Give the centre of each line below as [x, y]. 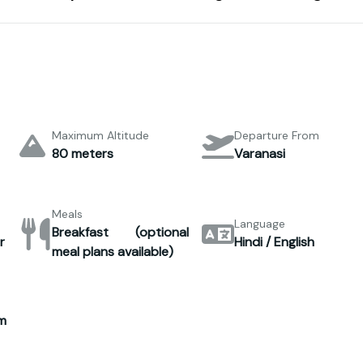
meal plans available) [112, 252]
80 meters [82, 154]
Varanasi [260, 154]
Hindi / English [275, 242]
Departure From [277, 135]
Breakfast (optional [120, 232]
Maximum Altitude [100, 135]
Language [260, 224]
